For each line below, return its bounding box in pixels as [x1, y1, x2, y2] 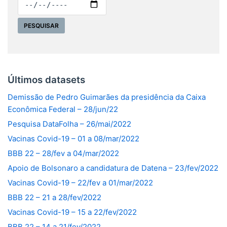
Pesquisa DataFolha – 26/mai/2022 [8, 119, 131, 129]
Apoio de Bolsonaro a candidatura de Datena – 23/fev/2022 [8, 163, 218, 173]
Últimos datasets [8, 73, 85, 86]
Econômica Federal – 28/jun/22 [8, 104, 118, 114]
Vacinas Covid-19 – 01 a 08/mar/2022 [8, 133, 139, 143]
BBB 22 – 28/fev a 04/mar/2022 [8, 148, 119, 158]
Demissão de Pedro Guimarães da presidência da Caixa [8, 92, 206, 102]
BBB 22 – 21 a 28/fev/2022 [8, 192, 101, 202]
